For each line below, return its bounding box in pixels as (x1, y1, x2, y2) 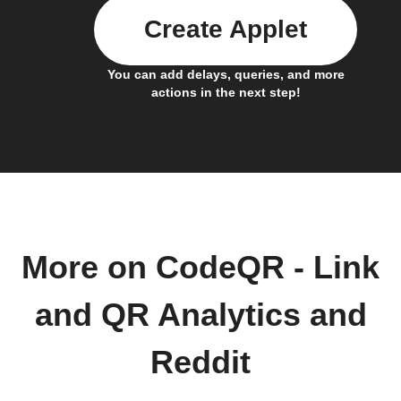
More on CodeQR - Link (21, 249, 380, 286)
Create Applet (144, 14, 307, 43)
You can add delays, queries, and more (107, 66, 345, 81)
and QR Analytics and (34, 296, 367, 333)
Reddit (150, 344, 251, 380)
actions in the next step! (150, 84, 301, 99)
